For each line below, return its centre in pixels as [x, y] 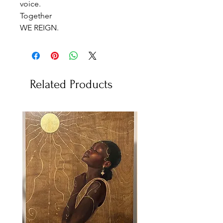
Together [37, 15]
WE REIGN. [40, 27]
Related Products [71, 84]
